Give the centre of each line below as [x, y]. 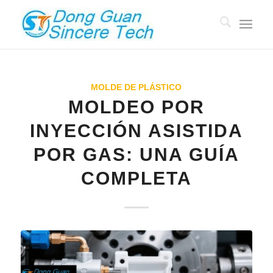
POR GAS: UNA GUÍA [136, 154]
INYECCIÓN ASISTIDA [136, 131]
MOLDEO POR [136, 107]
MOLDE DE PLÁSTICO [136, 87]
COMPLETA [136, 178]
